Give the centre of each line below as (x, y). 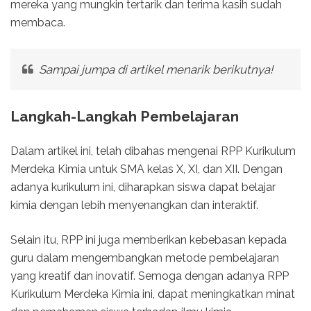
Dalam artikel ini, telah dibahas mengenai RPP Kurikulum (153, 151)
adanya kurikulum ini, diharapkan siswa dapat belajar (143, 187)
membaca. (38, 23)
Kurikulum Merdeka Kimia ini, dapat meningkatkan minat (153, 294)
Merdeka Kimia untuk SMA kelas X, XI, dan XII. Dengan (146, 169)
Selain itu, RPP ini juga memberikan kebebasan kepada (149, 240)
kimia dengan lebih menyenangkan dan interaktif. (134, 205)
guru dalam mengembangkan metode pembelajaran (145, 258)
